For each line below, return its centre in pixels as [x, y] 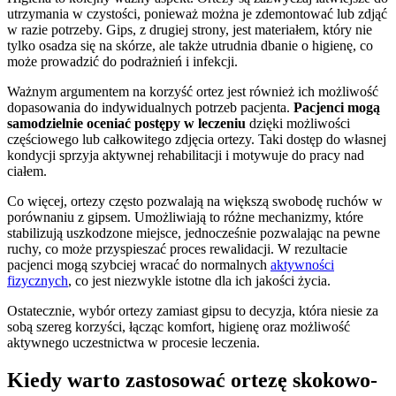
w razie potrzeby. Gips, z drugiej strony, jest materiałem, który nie [190, 30]
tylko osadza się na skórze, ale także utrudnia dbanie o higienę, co [190, 46]
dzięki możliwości [298, 124]
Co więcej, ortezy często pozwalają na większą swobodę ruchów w [195, 202]
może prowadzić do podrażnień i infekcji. [122, 62]
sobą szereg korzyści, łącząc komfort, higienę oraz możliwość [179, 327]
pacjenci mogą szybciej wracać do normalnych [139, 265]
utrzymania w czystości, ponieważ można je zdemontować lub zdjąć [197, 14]
